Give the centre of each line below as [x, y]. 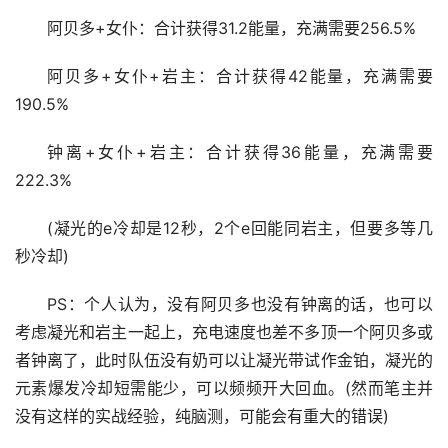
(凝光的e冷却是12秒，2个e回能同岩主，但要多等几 [239, 228]
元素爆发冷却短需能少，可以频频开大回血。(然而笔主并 [224, 388]
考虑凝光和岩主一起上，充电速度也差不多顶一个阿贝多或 [224, 332]
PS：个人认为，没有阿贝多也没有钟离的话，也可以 [239, 304]
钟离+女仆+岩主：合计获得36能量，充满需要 [239, 152]
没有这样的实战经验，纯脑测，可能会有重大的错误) [202, 416]
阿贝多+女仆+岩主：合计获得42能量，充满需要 [239, 76]
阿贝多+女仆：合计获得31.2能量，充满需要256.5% [231, 28]
